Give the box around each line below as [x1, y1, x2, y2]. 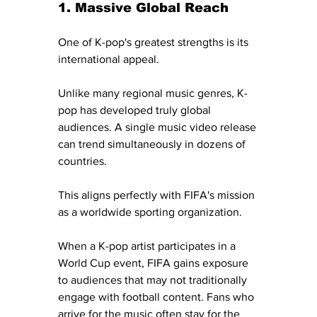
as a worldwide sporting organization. [58, 205, 242, 218]
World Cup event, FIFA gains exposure [58, 256, 251, 269]
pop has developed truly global [58, 103, 214, 116]
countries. [58, 154, 107, 167]
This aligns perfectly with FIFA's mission [58, 188, 258, 201]
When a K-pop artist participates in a [58, 239, 238, 252]
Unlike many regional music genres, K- [58, 86, 248, 99]
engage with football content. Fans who [58, 290, 257, 303]
